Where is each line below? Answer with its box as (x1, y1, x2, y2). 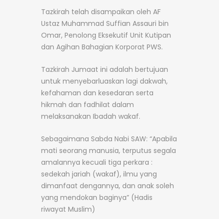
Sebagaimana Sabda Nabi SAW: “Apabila (41, 133, 177, 144)
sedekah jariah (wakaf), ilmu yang (41, 169, 157, 179)
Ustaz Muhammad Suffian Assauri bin (41, 18, 169, 28)
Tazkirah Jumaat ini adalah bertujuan (41, 64, 168, 74)
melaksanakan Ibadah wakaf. (41, 111, 140, 121)
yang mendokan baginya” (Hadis (41, 192, 153, 202)
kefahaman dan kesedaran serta (41, 88, 153, 98)
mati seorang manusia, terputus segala (41, 145, 176, 155)
